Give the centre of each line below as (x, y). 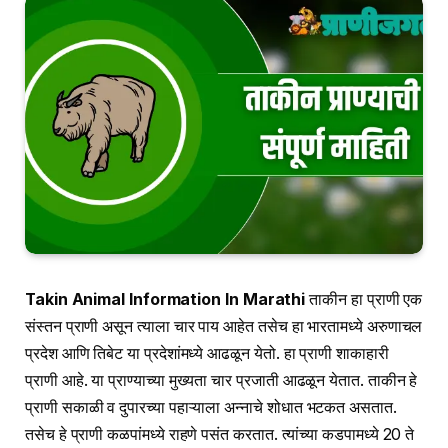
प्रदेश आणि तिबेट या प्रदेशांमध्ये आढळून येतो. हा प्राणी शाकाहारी (207, 354)
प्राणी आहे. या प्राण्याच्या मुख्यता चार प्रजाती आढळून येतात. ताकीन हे (221, 381)
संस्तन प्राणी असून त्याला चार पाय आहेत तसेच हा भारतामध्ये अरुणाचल (224, 327)
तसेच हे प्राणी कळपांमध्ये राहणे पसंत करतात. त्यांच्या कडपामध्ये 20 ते (220, 435)
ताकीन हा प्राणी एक (364, 300)
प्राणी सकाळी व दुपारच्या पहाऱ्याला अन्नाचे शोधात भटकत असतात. (211, 408)
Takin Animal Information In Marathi (165, 300)
